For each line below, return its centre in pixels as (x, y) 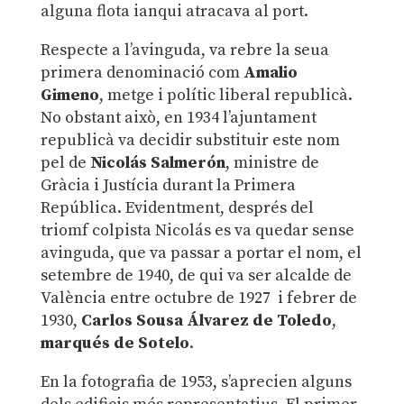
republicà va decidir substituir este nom (190, 140)
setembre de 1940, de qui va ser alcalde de (196, 275)
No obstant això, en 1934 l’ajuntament (178, 117)
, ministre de (272, 162)
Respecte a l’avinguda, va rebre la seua (184, 50)
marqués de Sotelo (115, 343)
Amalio (270, 72)
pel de (65, 162)
